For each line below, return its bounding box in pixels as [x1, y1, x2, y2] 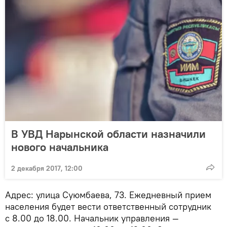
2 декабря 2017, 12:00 [11, 163, 83, 173]
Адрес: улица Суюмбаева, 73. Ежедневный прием [5, 188, 211, 201]
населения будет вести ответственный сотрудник [5, 200, 211, 212]
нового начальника [11, 139, 108, 154]
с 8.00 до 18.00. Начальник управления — [5, 212, 179, 224]
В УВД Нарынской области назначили [11, 126, 206, 141]
